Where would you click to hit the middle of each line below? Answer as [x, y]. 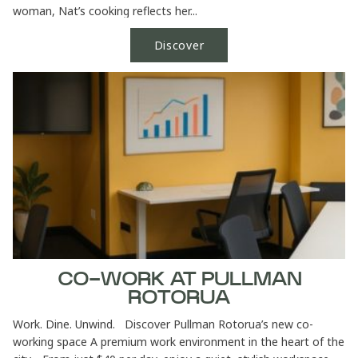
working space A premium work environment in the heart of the [179, 342]
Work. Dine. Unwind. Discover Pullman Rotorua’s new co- [163, 324]
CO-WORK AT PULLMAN [179, 280]
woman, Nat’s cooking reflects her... [105, 11]
